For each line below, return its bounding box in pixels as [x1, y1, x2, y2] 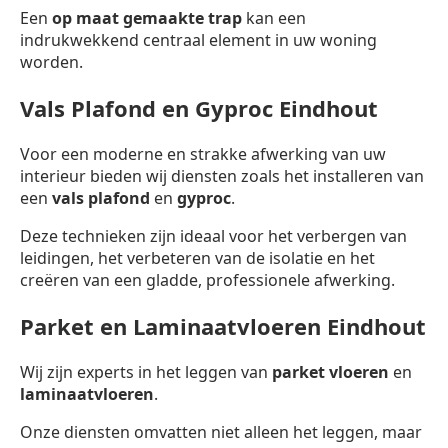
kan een [242, 6, 306, 29]
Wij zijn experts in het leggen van [20, 360, 272, 383]
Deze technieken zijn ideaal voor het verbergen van [20, 224, 407, 247]
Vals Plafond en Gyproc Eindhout [20, 92, 378, 123]
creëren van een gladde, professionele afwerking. [20, 268, 395, 291]
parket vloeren [272, 360, 389, 383]
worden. [20, 50, 83, 73]
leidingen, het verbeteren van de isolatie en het [20, 246, 375, 269]
